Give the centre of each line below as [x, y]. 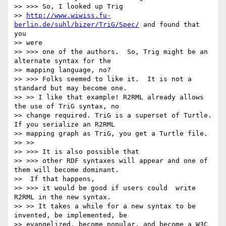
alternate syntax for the [63, 61]
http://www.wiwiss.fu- [69, 16]
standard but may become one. [71, 88]
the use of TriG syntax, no [67, 106]
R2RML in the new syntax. [63, 197]
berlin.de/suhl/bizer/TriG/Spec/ [77, 25]
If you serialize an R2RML [65, 125]
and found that [169, 25]
